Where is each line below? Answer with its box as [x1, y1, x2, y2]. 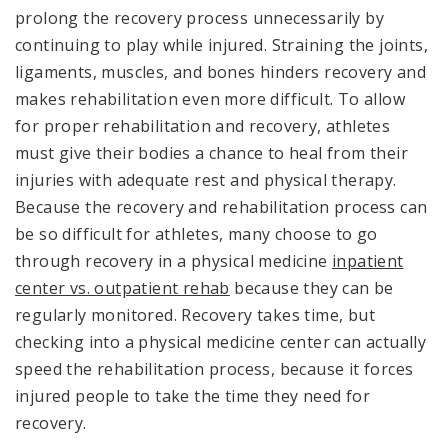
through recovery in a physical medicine [15, 249, 332, 272]
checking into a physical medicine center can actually [15, 330, 427, 353]
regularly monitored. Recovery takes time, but [15, 303, 375, 326]
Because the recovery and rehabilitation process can [15, 195, 428, 218]
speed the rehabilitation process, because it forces [15, 357, 414, 380]
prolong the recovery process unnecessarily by [15, 6, 384, 29]
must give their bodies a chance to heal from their [15, 141, 408, 164]
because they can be [229, 276, 394, 299]
